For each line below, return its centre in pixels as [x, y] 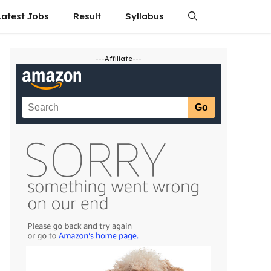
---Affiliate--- [119, 59]
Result [87, 16]
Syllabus [145, 16]
